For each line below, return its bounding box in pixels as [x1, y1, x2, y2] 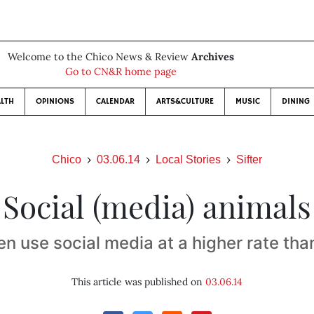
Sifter [236, 153, 262, 165]
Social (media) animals [2, 185, 311, 226]
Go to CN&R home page [64, 65, 177, 78]
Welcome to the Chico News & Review [7, 50, 191, 63]
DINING [281, 96, 310, 107]
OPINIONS [35, 96, 74, 107]
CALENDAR [95, 96, 135, 107]
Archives [191, 50, 234, 63]
